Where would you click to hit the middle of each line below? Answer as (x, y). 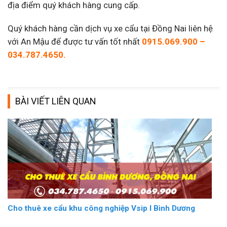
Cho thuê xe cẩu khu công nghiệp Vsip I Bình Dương (101, 209)
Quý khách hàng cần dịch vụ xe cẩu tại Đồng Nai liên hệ (110, 29)
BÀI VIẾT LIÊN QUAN (56, 101)
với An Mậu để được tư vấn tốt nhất (75, 42)
